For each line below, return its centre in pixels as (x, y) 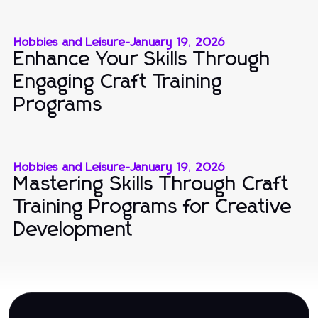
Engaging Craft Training (119, 82)
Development (74, 230)
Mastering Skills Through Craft (152, 184)
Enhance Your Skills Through (143, 59)
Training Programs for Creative (153, 207)
